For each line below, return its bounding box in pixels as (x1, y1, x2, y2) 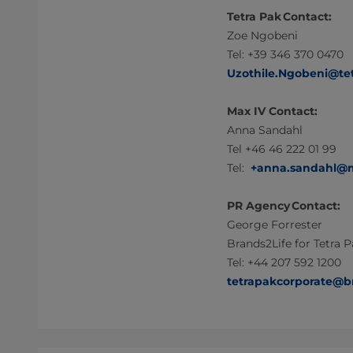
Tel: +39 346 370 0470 (227, 47, 344, 61)
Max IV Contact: (227, 104, 318, 118)
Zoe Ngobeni (227, 28, 298, 43)
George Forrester (227, 217, 322, 232)
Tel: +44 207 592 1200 (227, 255, 341, 269)
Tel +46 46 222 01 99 (227, 142, 336, 156)
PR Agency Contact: (227, 199, 342, 213)
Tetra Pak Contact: (227, 9, 332, 24)
